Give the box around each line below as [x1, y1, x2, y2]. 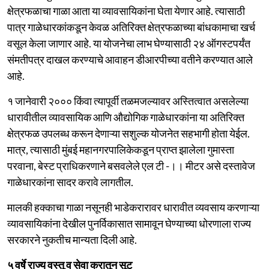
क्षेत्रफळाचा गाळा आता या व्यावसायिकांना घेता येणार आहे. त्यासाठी [7, 4, 245, 17]
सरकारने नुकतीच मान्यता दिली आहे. [7, 232, 137, 246]
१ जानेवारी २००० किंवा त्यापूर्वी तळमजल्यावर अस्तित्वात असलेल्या [7, 94, 249, 107]
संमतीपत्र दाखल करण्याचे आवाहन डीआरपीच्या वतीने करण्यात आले [7, 52, 253, 66]
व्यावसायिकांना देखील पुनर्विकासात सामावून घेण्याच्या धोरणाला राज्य [7, 216, 251, 230]
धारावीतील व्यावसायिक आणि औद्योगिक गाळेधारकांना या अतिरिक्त [7, 110, 244, 124]
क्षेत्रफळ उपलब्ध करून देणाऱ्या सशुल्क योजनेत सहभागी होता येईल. [7, 126, 250, 140]
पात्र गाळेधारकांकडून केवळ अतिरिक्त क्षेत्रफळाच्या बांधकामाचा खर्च [7, 20, 255, 34]
